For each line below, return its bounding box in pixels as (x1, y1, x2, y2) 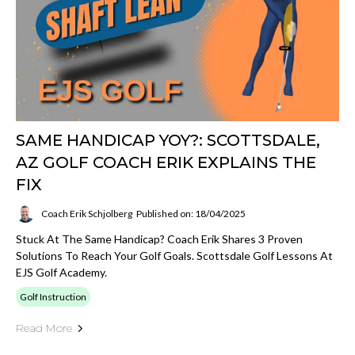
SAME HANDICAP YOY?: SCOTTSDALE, (16, 131, 320, 151)
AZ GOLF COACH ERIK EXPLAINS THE (16, 153, 316, 173)
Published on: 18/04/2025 (136, 207, 246, 219)
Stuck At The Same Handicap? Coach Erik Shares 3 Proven (16, 232, 303, 246)
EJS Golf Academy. (16, 265, 107, 280)
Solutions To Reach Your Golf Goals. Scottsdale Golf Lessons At (16, 249, 333, 263)
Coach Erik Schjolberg (41, 207, 132, 219)
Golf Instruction (20, 291, 86, 303)
